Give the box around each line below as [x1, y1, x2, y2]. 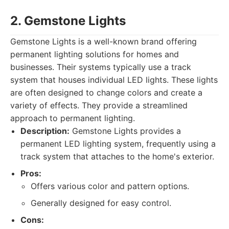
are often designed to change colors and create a [10, 87, 202, 98]
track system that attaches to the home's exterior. [20, 151, 214, 162]
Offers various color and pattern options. [31, 181, 189, 191]
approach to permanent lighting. [10, 113, 135, 123]
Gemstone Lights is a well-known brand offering [10, 36, 197, 47]
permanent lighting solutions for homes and [10, 49, 179, 59]
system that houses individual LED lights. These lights [10, 75, 218, 85]
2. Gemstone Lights [10, 13, 126, 28]
